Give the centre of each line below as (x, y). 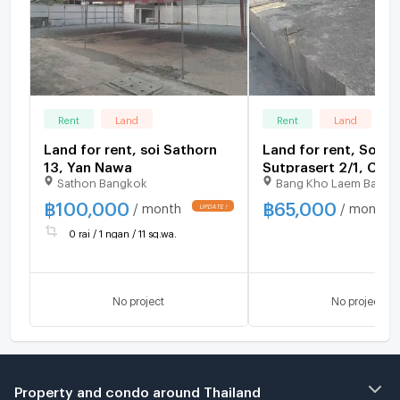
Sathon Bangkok (103, 180)
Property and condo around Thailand (137, 390)
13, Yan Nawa (87, 165)
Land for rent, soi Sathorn (130, 147)
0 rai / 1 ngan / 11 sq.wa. (122, 232)
